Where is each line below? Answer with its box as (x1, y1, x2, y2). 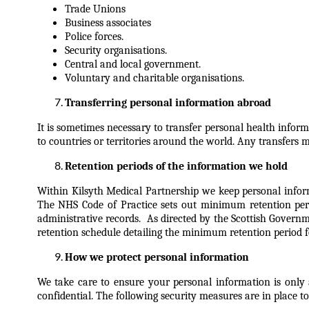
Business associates (64, 17, 151, 29)
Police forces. (64, 30, 123, 43)
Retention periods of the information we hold (64, 160, 288, 172)
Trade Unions (64, 3, 126, 15)
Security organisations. (64, 44, 167, 57)
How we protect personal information (64, 251, 249, 263)
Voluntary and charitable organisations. (64, 72, 244, 84)
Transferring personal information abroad (64, 97, 271, 109)
